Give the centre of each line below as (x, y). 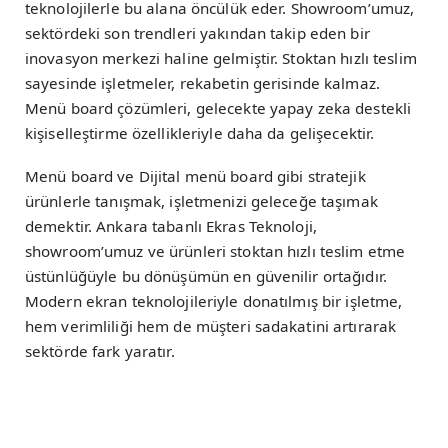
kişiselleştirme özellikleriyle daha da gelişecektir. (200, 132)
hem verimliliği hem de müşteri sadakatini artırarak (211, 326)
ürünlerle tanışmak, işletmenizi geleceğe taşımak (201, 201)
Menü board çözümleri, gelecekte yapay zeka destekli (218, 107)
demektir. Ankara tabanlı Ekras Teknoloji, (171, 226)
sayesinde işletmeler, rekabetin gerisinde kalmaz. (202, 82)
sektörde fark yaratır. (100, 351)
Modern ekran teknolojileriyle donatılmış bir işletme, (214, 301)
